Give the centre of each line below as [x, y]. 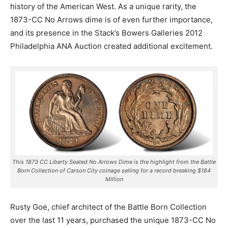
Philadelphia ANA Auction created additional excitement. [111, 46]
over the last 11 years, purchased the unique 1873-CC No [113, 220]
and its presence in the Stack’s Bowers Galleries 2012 [106, 33]
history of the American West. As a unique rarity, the [103, 6]
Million [114, 179]
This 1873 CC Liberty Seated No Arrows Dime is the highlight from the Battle [114, 162]
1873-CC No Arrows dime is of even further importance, [111, 19]
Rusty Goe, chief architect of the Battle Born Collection [108, 207]
